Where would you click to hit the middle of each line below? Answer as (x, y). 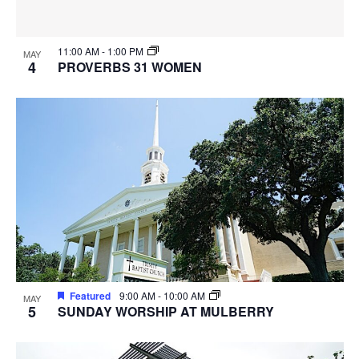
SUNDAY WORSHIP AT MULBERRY (165, 311)
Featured (90, 296)
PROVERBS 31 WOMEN (129, 67)
